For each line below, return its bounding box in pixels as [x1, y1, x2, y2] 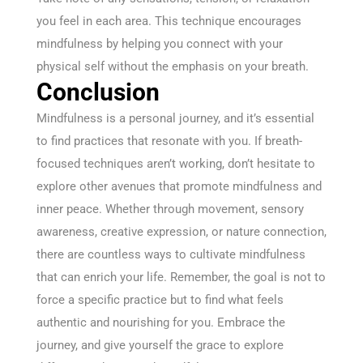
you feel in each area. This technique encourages [36, 14, 301, 29]
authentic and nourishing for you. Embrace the [36, 315, 285, 331]
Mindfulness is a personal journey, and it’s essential [36, 111, 314, 126]
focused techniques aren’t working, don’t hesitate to [36, 156, 315, 172]
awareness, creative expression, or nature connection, [36, 224, 327, 240]
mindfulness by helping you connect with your [36, 36, 283, 52]
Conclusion [36, 78, 160, 107]
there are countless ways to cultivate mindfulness [36, 247, 305, 263]
